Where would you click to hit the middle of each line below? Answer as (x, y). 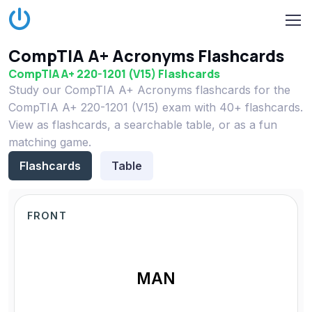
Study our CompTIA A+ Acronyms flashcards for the (149, 90)
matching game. (50, 142)
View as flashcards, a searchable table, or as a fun (143, 125)
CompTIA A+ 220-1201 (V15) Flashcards (114, 74)
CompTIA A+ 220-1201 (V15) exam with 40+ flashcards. (156, 107)
